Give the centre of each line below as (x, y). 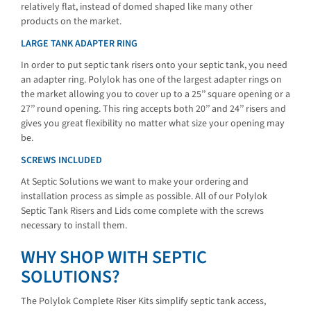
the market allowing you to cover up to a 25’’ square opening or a (155, 95)
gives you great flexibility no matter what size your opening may (153, 124)
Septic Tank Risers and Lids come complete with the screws (142, 211)
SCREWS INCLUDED (61, 160)
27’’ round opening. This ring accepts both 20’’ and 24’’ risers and (153, 109)
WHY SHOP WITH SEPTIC (114, 258)
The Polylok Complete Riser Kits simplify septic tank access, (143, 301)
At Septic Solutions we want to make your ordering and (135, 182)
